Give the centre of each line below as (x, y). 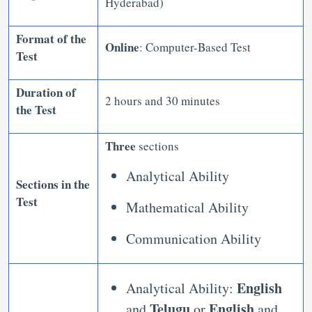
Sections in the (53, 184)
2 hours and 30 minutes (165, 101)
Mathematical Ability (187, 207)
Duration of (46, 92)
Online (122, 47)
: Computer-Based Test (195, 47)
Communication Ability (196, 239)
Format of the (51, 39)
